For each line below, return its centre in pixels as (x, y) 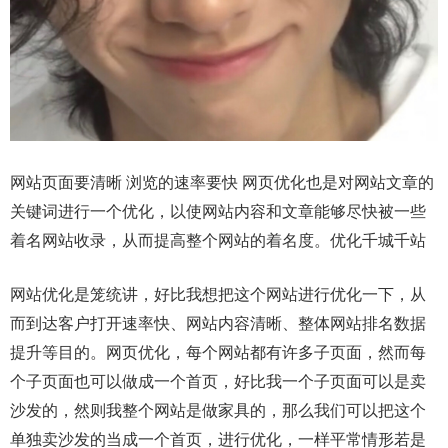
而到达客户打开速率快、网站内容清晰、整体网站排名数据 (218, 324)
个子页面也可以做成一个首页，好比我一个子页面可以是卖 (218, 382)
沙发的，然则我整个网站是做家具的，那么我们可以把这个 (218, 411)
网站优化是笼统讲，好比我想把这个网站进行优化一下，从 (218, 295)
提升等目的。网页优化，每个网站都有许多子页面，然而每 (218, 353)
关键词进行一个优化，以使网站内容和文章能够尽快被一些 (218, 212)
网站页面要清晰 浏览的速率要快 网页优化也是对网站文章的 (222, 183)
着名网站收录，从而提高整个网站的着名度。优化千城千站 (218, 241)
